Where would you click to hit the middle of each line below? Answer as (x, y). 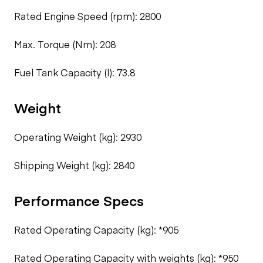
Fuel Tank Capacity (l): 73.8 (75, 72)
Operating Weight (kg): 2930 (78, 137)
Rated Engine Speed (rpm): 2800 (87, 16)
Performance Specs (79, 200)
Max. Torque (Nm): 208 (65, 44)
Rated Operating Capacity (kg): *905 (96, 230)
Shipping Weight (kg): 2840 (74, 165)
